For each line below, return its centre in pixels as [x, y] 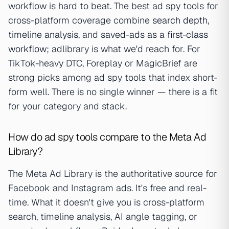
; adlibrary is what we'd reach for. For [123, 49]
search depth [180, 20]
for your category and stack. [67, 106]
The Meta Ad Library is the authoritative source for [113, 174]
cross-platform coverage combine [80, 20]
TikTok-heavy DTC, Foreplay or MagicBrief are [103, 63]
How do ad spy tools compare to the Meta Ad [107, 137]
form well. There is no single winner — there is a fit [113, 92]
